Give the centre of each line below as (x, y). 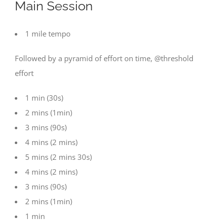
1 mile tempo (48, 33)
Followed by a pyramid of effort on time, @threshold (104, 58)
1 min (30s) (44, 97)
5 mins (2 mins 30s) (58, 157)
